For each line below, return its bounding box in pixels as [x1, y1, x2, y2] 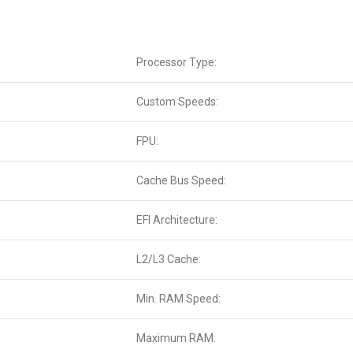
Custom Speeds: [136, 95, 218, 109]
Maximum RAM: [136, 332, 216, 345]
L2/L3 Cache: [136, 253, 201, 266]
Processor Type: [136, 56, 217, 69]
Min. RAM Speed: [136, 292, 221, 306]
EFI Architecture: [136, 214, 217, 227]
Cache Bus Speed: [136, 174, 226, 188]
